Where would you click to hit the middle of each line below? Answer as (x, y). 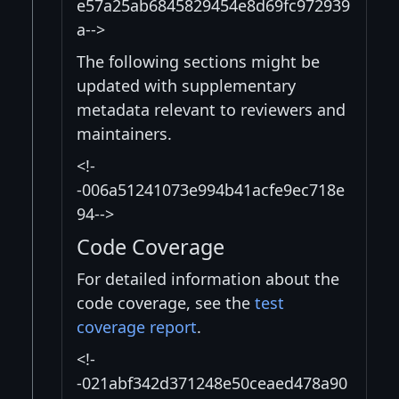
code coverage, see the (166, 303)
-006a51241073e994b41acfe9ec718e (211, 190)
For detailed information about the (208, 279)
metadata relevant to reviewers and (211, 110)
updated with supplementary (186, 86)
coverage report (137, 327)
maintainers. (124, 134)
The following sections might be (198, 62)
